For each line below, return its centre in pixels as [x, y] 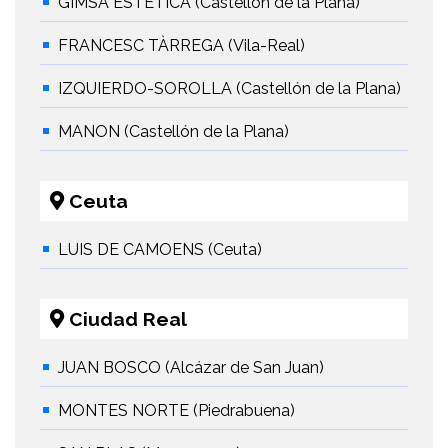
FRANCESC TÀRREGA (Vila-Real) [181, 46]
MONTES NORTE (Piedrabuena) [176, 411]
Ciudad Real [125, 319]
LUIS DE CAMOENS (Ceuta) [160, 250]
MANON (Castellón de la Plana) [173, 132]
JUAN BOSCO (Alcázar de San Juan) [191, 368]
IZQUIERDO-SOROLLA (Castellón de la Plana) [229, 89]
